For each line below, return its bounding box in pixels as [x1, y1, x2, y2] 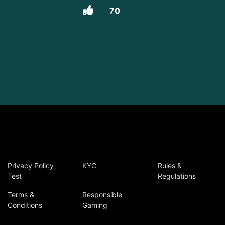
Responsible [82, 190, 123, 199]
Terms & [8, 190, 34, 199]
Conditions [8, 201, 42, 209]
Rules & [157, 161, 182, 170]
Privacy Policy [8, 161, 54, 170]
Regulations [157, 172, 196, 180]
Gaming [82, 201, 108, 209]
